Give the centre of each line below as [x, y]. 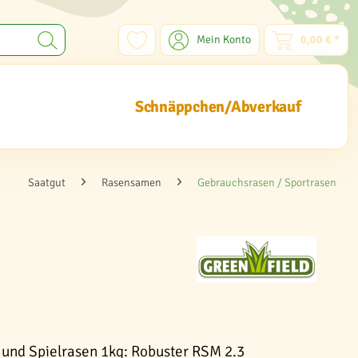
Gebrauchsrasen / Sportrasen [267, 183]
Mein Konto [224, 40]
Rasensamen [131, 183]
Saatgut [47, 183]
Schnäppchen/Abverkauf [218, 107]
